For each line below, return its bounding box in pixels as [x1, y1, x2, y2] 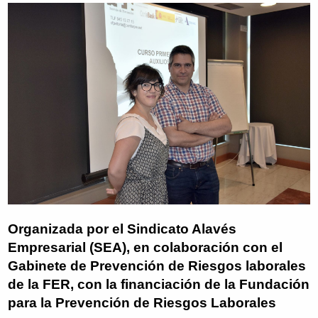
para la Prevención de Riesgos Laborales [8, 295, 277, 311]
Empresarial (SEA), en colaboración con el [8, 240, 283, 256]
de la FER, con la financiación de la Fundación [8, 277, 310, 292]
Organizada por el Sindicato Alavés [8, 221, 237, 237]
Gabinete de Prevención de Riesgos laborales [8, 258, 307, 274]
